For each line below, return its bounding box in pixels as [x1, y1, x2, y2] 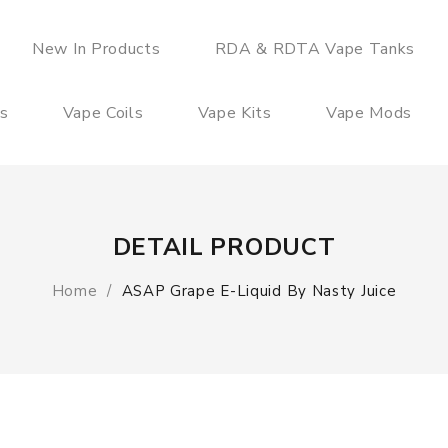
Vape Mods [325, 102, 413, 124]
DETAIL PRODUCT [112, 231, 336, 263]
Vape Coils [62, 102, 144, 124]
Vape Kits [197, 102, 272, 124]
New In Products [32, 38, 161, 60]
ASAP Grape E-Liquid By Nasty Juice [121, 281, 397, 301]
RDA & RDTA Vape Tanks [214, 38, 416, 60]
